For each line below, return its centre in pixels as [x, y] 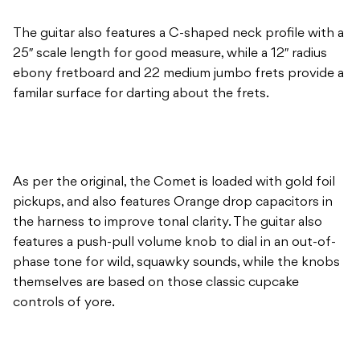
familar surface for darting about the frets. [143, 94]
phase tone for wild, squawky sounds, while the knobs [176, 262]
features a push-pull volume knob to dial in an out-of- [174, 242]
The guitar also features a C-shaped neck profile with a [178, 33]
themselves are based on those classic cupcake [156, 282]
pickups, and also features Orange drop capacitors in [173, 202]
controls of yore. [65, 303]
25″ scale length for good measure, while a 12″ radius [170, 53]
